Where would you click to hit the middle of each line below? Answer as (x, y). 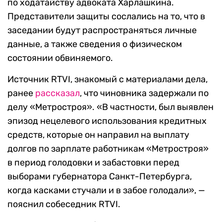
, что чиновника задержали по (144, 93)
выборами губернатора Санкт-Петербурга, (100, 177)
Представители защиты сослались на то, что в (106, 17)
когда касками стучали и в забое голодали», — (106, 191)
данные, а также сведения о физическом (95, 44)
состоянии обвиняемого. (60, 58)
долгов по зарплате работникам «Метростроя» (108, 149)
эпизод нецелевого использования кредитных (107, 121)
